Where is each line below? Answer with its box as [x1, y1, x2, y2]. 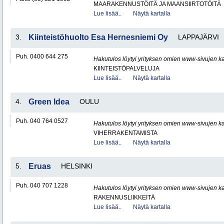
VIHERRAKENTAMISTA [93, 129, 157, 136]
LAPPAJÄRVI [178, 33, 219, 41]
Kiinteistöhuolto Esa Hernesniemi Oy [28, 33, 168, 41]
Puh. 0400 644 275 [16, 53, 68, 60]
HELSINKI [61, 162, 92, 170]
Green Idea [28, 97, 69, 106]
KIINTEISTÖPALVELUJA [93, 65, 159, 72]
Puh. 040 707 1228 [16, 182, 68, 189]
